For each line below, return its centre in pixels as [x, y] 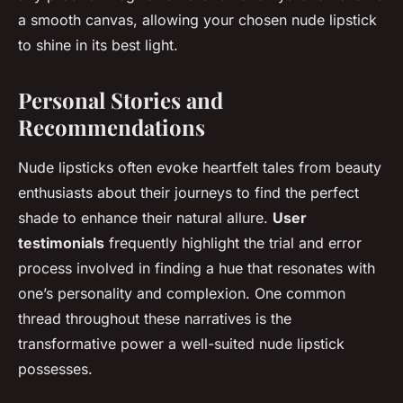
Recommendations [112, 127]
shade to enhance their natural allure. [145, 218]
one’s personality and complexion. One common [182, 294]
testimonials [61, 243]
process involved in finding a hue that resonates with [197, 269]
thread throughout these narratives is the [155, 319]
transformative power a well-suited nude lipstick [181, 344]
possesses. [55, 369]
